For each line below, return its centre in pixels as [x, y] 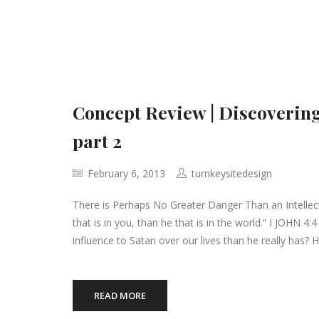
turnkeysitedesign [232, 173]
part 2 [97, 141]
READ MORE [120, 296]
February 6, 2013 [125, 173]
